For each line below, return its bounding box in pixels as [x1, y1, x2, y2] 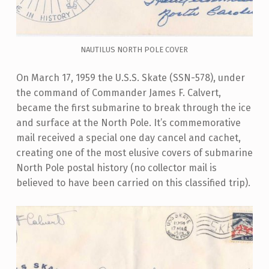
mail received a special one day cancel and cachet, [16, 131, 241, 144]
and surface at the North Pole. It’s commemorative [16, 116, 241, 128]
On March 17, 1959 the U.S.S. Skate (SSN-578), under [16, 71, 245, 83]
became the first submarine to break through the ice [16, 101, 251, 113]
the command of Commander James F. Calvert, [16, 86, 221, 98]
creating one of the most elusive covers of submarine [16, 147, 253, 159]
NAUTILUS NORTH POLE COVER [80, 44, 189, 54]
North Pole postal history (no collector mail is [16, 162, 217, 174]
